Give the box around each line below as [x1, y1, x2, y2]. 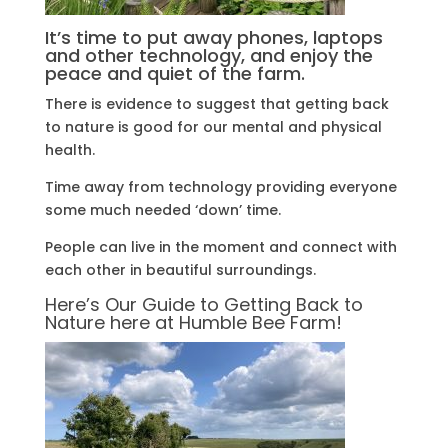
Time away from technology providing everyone [44, 176, 397, 197]
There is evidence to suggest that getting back [44, 93, 389, 114]
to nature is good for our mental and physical [44, 116, 382, 137]
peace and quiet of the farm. [44, 60, 305, 86]
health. [44, 139, 95, 160]
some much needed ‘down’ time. [44, 199, 281, 220]
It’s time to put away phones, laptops [44, 24, 383, 50]
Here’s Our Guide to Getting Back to [44, 291, 363, 317]
